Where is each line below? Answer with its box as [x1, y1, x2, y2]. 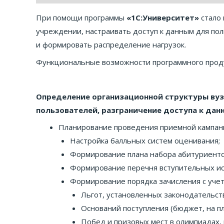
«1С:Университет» [124, 12, 199, 22]
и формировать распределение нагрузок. [36, 39, 186, 49]
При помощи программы [36, 12, 124, 22]
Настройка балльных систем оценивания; [69, 135, 220, 145]
